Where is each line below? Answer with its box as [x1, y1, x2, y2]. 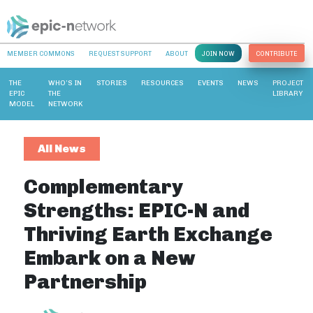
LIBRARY [272, 89, 303, 98]
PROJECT [272, 78, 303, 87]
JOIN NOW [202, 50, 235, 57]
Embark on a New [24, 245, 196, 270]
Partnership [24, 269, 147, 293]
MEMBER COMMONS [7, 50, 75, 57]
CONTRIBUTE [256, 50, 298, 57]
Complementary [24, 174, 184, 198]
